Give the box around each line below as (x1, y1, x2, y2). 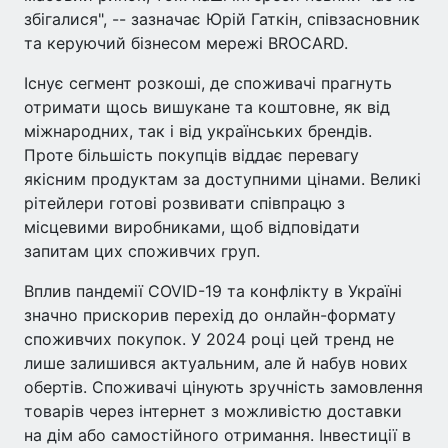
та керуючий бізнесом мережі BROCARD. (24, 33, 348, 53)
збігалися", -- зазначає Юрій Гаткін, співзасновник (24, 9, 420, 29)
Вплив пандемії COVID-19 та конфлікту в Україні (24, 281, 402, 301)
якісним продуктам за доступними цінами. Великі (24, 169, 421, 189)
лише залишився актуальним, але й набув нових (24, 353, 408, 373)
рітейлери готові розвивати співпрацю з (24, 193, 345, 213)
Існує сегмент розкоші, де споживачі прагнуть (24, 73, 392, 93)
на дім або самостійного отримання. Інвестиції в (24, 425, 411, 445)
